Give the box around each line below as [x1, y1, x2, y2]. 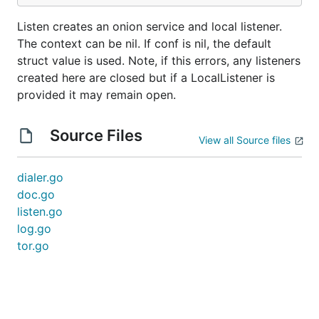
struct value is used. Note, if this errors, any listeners [17, 53, 300, 68]
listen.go [17, 204, 63, 219]
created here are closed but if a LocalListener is [17, 70, 275, 85]
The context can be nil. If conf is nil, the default [17, 36, 271, 51]
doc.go [17, 187, 55, 202]
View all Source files [199, 134, 291, 146]
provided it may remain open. [17, 88, 176, 102]
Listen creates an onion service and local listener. [17, 19, 282, 33]
